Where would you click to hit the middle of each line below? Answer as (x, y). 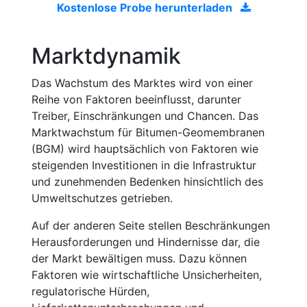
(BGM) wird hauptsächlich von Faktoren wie (145, 149)
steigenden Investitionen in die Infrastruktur (144, 165)
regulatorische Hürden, (90, 291)
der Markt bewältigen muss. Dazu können (139, 258)
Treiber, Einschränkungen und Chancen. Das (145, 116)
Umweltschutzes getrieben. (102, 198)
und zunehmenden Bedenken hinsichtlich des (147, 182)
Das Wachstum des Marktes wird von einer (142, 83)
